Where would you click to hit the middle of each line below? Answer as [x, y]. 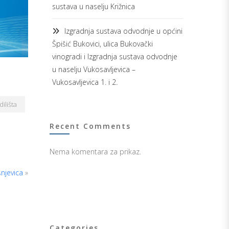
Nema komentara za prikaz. [95, 151]
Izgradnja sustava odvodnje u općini [123, 31]
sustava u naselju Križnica [94, 7]
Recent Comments [90, 126]
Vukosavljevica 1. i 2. [85, 82]
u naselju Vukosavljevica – [94, 69]
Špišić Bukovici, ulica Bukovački [102, 43]
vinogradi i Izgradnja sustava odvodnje [115, 56]
